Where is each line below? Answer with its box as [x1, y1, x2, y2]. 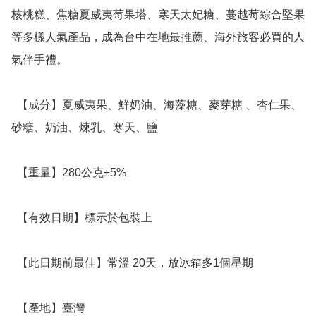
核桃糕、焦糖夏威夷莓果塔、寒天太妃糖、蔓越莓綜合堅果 [11, 8, 305, 21]
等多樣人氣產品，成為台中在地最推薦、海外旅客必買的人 [11, 31, 305, 44]
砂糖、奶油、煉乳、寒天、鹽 [11, 121, 161, 134]
